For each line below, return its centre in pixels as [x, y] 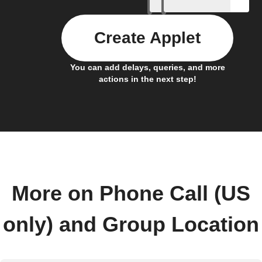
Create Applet [147, 37]
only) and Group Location [131, 224]
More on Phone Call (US [131, 193]
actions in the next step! [147, 79]
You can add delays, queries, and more [147, 67]
